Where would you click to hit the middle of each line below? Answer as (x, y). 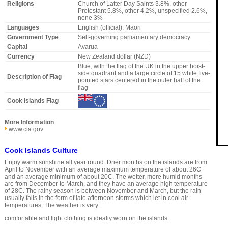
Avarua (88, 47)
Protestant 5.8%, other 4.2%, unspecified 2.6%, (142, 11)
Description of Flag (34, 77)
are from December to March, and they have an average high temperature (106, 184)
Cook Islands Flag (33, 101)
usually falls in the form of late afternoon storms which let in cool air (96, 198)
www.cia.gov (26, 130)
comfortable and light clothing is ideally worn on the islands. (87, 219)
